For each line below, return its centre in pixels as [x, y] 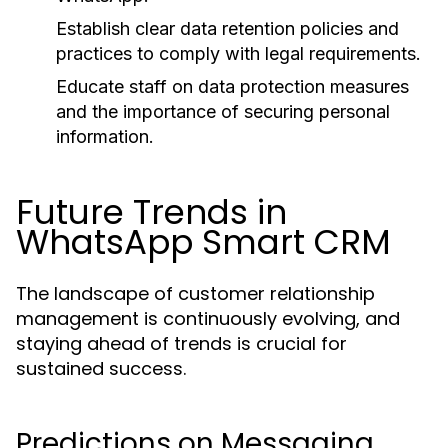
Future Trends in [151, 212]
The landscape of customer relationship [195, 293]
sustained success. [101, 368]
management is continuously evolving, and [208, 318]
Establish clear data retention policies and [227, 28]
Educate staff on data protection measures [232, 86]
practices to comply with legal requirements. [238, 53]
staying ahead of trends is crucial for [181, 343]
